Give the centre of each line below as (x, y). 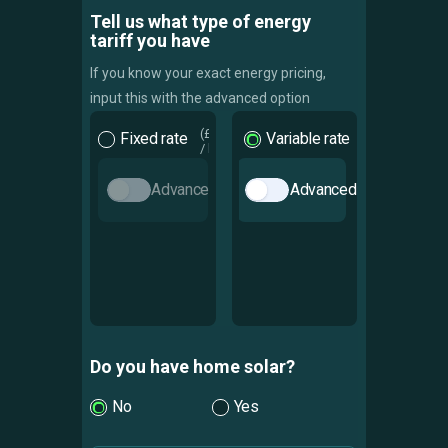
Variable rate (308, 139)
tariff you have (150, 40)
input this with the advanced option (200, 97)
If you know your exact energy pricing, (208, 72)
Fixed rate (154, 139)
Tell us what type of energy (201, 21)
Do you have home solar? (193, 366)
